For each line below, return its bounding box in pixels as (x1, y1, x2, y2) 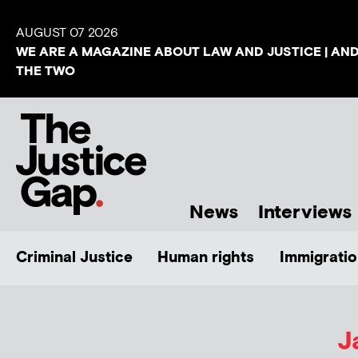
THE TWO (16, 63, 75, 80)
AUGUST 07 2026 (16, 25, 118, 42)
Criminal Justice (16, 247, 133, 268)
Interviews (258, 200, 352, 225)
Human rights (157, 247, 255, 268)
